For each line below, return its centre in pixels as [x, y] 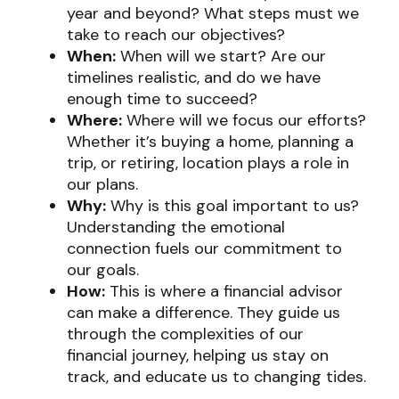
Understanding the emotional [176, 227]
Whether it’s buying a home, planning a [210, 142]
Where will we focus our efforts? [244, 120]
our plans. [102, 184]
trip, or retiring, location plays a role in [208, 163]
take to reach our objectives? [176, 35]
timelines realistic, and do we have [194, 77]
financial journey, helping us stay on [198, 355]
